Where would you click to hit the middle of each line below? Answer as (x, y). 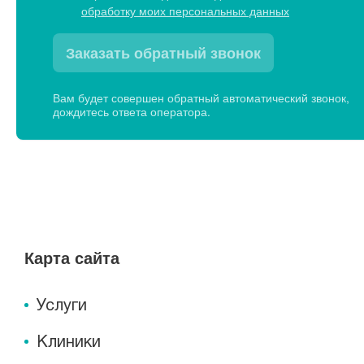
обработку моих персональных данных (185, 11)
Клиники (69, 343)
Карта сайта (72, 257)
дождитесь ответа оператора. (132, 111)
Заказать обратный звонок (163, 53)
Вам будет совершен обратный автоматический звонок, (201, 97)
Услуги (62, 306)
